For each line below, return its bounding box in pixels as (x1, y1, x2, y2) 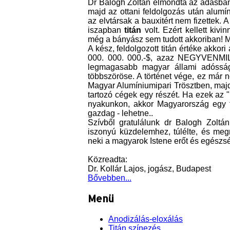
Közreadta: (88, 155, 127, 164)
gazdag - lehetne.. (88, 109, 153, 118)
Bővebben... (88, 174, 131, 183)
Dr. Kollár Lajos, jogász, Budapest (88, 164, 211, 174)
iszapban (88, 26, 125, 35)
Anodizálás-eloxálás (108, 214, 183, 223)
